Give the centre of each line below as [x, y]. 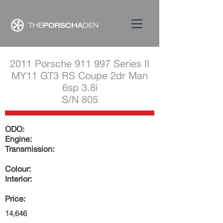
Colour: [18, 169]
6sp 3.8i [80, 87]
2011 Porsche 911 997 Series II [80, 63]
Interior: [18, 179]
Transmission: [30, 149]
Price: [15, 199]
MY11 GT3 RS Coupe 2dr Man [80, 75]
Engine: [18, 139]
